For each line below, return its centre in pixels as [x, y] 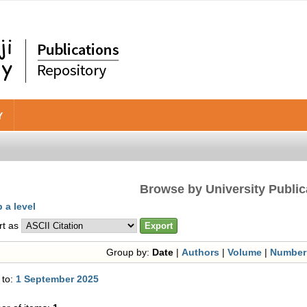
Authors [201, 252]
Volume [245, 252]
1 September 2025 [57, 279]
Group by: [130, 252]
